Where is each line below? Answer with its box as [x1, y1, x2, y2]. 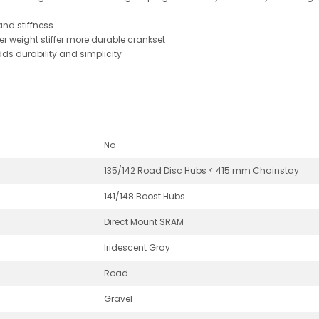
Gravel [104, 292, 132, 305]
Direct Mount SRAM [104, 215, 184, 228]
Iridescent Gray [104, 241, 170, 253]
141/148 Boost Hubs [104, 189, 185, 202]
